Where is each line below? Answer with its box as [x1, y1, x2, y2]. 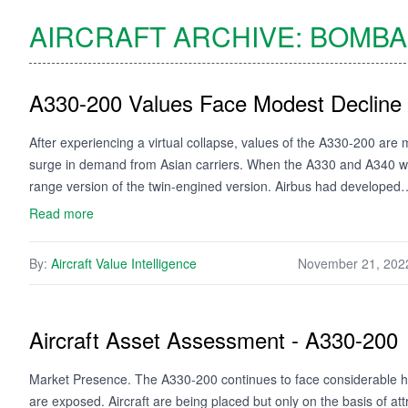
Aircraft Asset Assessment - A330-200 [29, 323, 398, 355]
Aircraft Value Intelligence [51, 254, 197, 272]
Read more [29, 204, 94, 222]
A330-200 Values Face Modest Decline [29, 87, 402, 118]
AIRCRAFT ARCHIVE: [29, 16, 310, 56]
